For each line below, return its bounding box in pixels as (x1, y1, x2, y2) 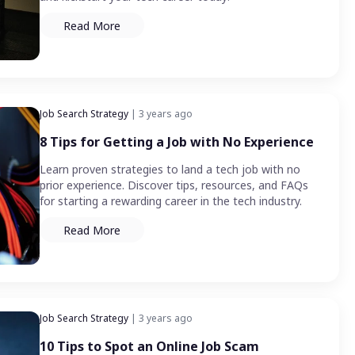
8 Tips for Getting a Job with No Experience (40, 133, 314, 151)
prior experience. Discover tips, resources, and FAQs (40, 177, 308, 193)
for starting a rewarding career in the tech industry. (40, 193, 302, 209)
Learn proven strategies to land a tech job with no (40, 162, 300, 177)
